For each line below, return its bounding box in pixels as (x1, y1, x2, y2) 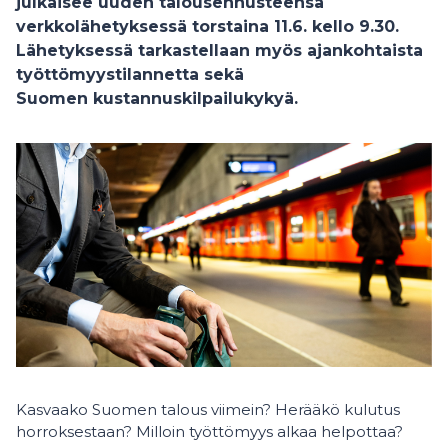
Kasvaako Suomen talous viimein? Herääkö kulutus (16, 400, 400, 419)
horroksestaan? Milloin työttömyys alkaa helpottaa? (16, 422, 403, 441)
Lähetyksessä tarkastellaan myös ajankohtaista (16, 41, 423, 60)
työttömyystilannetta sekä (16, 65, 244, 84)
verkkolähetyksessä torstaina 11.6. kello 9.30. (16, 17, 399, 36)
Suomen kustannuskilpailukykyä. (16, 89, 298, 108)
